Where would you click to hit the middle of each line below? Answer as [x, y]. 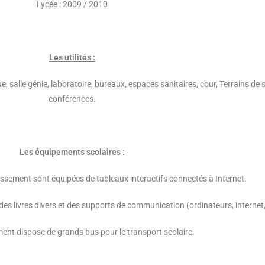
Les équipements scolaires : [72, 152]
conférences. [72, 99]
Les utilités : [72, 57]
